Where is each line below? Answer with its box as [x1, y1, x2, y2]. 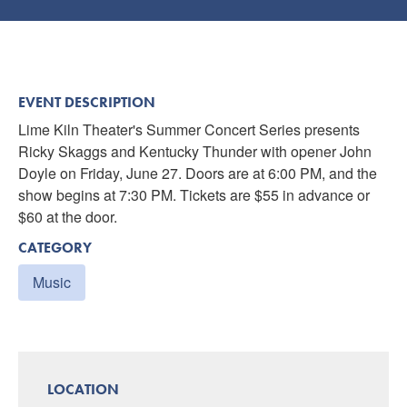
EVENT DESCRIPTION [18, 93, 155, 112]
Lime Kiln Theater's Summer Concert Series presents [18, 119, 360, 140]
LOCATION [47, 380, 119, 399]
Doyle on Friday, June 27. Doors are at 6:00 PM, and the [18, 163, 377, 184]
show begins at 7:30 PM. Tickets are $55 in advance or [18, 184, 370, 205]
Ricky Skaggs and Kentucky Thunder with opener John [18, 141, 372, 162]
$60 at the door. [18, 206, 117, 227]
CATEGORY [18, 238, 92, 257]
